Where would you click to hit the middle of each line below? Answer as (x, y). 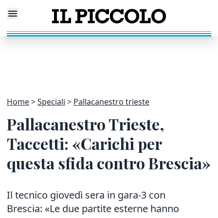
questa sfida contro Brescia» (109, 163)
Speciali (51, 102)
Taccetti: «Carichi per (84, 143)
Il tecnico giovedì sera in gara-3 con (86, 195)
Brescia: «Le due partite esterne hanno (93, 209)
